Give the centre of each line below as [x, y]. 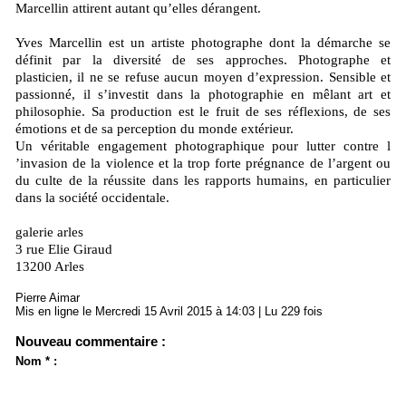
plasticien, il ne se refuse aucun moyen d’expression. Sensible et [203, 77]
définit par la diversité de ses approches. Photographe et [203, 60]
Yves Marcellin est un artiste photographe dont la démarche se [203, 43]
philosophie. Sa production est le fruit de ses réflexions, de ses [203, 112]
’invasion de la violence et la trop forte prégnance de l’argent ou [203, 164]
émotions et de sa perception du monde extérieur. [155, 129]
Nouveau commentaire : [91, 342]
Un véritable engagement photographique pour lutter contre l [203, 146]
